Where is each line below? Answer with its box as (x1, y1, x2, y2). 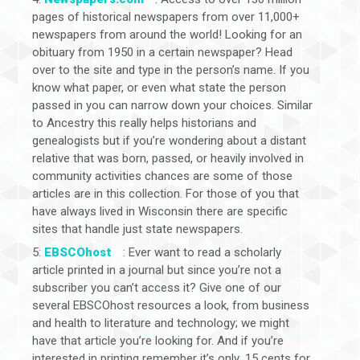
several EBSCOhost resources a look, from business (32, 298, 309, 313)
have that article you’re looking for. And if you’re (32, 333, 284, 349)
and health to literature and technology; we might (32, 316, 289, 331)
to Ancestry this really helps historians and (32, 115, 256, 130)
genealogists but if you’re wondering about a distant (32, 133, 306, 148)
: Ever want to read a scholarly (123, 245, 281, 260)
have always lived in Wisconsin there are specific (32, 203, 288, 219)
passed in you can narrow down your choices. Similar (32, 97, 313, 112)
